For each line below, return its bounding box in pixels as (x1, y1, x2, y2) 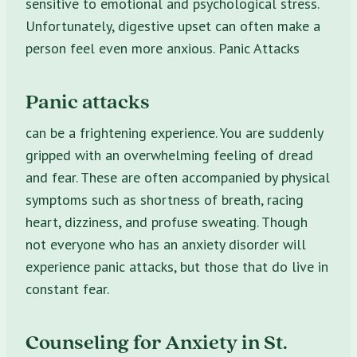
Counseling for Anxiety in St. (25, 328, 288, 355)
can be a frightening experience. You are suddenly (25, 123, 323, 142)
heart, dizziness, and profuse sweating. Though (25, 212, 308, 231)
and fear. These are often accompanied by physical (25, 167, 330, 186)
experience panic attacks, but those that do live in (25, 257, 328, 276)
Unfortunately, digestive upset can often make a (25, 16, 320, 35)
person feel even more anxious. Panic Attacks (25, 38, 300, 57)
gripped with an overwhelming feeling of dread (25, 145, 313, 164)
